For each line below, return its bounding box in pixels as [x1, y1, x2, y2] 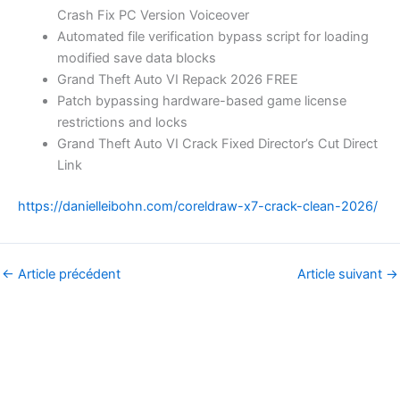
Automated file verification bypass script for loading [56, 28, 369, 45]
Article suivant [297, 265, 386, 282]
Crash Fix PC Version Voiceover [56, 6, 249, 23]
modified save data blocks [56, 49, 216, 66]
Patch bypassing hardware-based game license [56, 92, 346, 109]
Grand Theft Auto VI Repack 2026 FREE [56, 71, 298, 87]
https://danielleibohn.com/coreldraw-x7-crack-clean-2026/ [18, 197, 378, 214]
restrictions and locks [56, 113, 187, 130]
